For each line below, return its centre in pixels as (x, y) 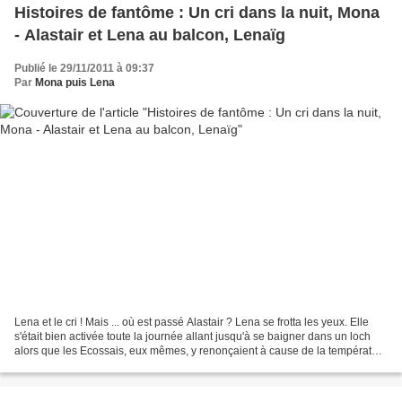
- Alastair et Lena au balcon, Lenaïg (150, 35)
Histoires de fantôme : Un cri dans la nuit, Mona (197, 12)
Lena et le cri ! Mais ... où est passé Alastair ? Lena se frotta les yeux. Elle (192, 323)
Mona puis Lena (75, 82)
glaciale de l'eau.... (60, 366)
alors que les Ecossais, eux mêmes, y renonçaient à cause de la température (201, 351)
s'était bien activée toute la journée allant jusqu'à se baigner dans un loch (192, 337)
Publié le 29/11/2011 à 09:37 (84, 68)
